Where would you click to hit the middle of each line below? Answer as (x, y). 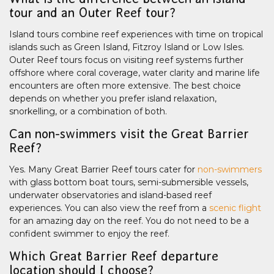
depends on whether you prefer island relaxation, (113, 99)
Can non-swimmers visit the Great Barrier (129, 134)
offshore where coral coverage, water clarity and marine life (135, 73)
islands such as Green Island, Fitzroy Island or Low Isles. (127, 47)
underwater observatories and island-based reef (110, 195)
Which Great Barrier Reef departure (114, 256)
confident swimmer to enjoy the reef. (89, 234)
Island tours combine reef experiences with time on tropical (136, 35)
